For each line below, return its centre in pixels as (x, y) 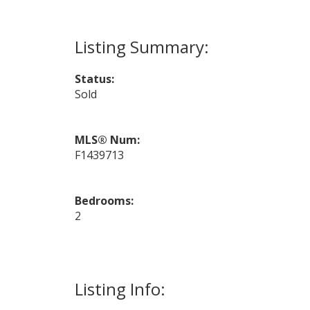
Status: (94, 79)
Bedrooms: (104, 200)
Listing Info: (120, 289)
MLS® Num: (107, 139)
